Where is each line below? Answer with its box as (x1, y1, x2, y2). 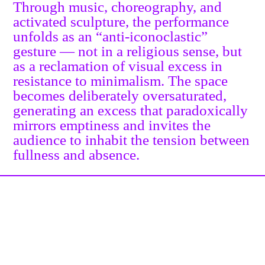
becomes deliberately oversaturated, (13, 88, 227, 104)
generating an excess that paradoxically (13, 102, 248, 119)
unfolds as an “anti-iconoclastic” (13, 28, 208, 45)
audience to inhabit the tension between (13, 132, 250, 148)
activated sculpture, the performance (13, 14, 230, 30)
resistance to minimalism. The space (13, 73, 228, 89)
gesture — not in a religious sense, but (13, 43, 243, 60)
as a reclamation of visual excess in (13, 58, 223, 75)
